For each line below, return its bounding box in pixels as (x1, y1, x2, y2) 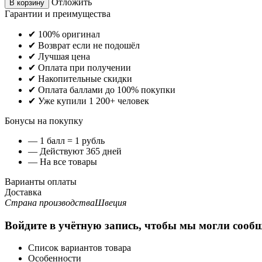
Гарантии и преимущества (5, 8, 111, 19)
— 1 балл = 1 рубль (28, 135, 105, 146)
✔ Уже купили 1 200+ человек (28, 95, 149, 106)
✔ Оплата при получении (28, 62, 131, 73)
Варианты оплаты (5, 176, 77, 187)
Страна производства (5, 197, 95, 208)
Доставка (5, 187, 42, 197)
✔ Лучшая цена (28, 51, 90, 61)
